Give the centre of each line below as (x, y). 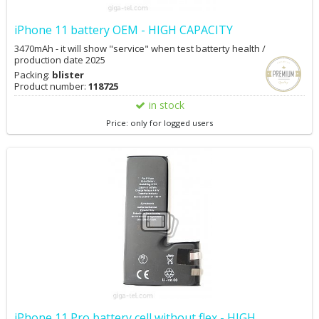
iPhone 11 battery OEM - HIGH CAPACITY (124, 30)
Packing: (33, 75)
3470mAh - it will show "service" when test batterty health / (140, 48)
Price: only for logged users (159, 123)
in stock (166, 105)
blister (68, 75)
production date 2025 (60, 60)
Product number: (51, 86)
